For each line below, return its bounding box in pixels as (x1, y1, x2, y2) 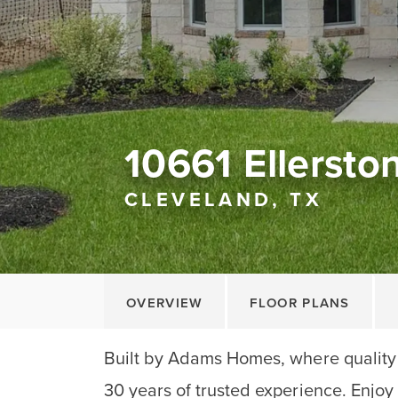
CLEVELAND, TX (124, 188, 323, 211)
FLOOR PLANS (250, 295, 350, 311)
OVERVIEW (126, 295, 203, 311)
